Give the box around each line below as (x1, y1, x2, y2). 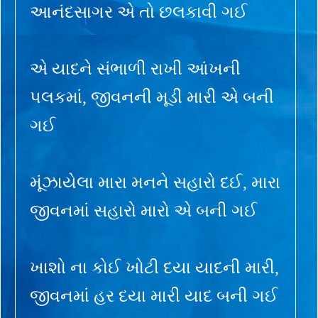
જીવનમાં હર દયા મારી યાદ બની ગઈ (30, 286, 278, 305)
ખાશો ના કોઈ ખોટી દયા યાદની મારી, (30, 258, 279, 277)
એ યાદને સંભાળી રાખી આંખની (30, 59, 241, 78)
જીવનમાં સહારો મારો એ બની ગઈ (30, 201, 258, 220)
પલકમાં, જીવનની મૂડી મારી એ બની (30, 87, 274, 106)
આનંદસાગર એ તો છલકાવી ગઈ (30, 2, 248, 21)
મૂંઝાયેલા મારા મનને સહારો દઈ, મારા (30, 172, 280, 192)
